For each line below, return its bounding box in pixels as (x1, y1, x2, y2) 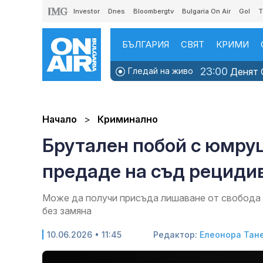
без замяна (42, 205, 92, 217)
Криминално (97, 113, 158, 126)
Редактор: (153, 230, 200, 240)
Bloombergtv (133, 7, 174, 15)
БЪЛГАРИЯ (122, 39, 169, 50)
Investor (73, 7, 100, 15)
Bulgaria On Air (182, 7, 231, 15)
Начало (42, 113, 77, 126)
